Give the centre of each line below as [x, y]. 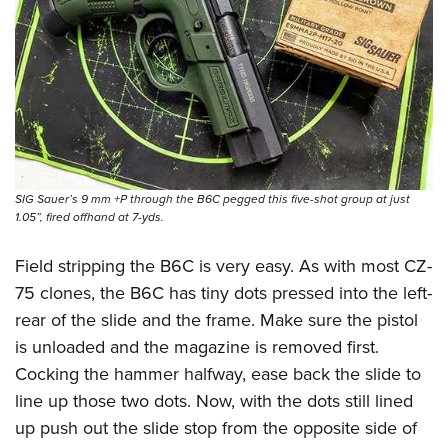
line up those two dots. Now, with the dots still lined [214, 401]
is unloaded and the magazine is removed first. [197, 347]
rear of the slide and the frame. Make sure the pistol [216, 320]
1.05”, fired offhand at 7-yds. [89, 217]
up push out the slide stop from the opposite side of [216, 428]
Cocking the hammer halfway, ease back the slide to [218, 374]
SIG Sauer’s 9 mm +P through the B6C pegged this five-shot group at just [212, 199]
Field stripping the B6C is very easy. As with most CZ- [223, 266]
